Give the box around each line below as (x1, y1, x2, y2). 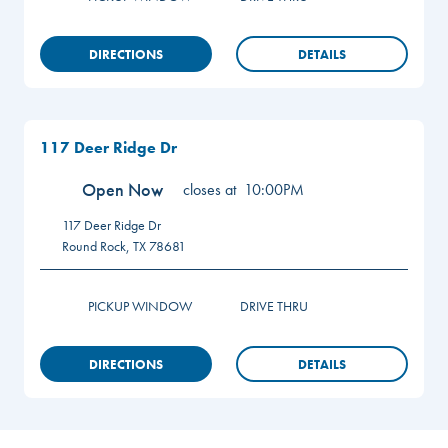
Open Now (82, 178, 163, 201)
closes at (183, 178, 236, 200)
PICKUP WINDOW (88, 296, 192, 315)
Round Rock (62, 237, 126, 255)
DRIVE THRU (240, 296, 308, 315)
